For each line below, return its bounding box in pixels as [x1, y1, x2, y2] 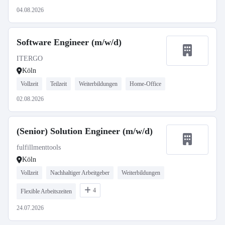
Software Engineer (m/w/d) [17, 37, 122, 47]
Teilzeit [50, 80, 67, 87]
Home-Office [130, 80, 161, 87]
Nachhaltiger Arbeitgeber [50, 169, 109, 176]
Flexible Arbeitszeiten [21, 188, 72, 195]
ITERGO [17, 55, 43, 62]
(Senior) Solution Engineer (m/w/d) [17, 126, 153, 136]
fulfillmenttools [17, 144, 61, 151]
